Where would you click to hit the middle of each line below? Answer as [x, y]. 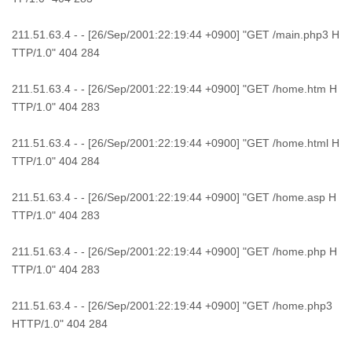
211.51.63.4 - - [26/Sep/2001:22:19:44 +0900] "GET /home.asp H [174, 197]
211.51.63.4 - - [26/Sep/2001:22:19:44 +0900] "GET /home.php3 [172, 306]
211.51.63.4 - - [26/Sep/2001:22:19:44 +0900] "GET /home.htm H [174, 89]
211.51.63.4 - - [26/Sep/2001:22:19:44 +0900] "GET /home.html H [176, 143]
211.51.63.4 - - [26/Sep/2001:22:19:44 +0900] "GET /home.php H [174, 251]
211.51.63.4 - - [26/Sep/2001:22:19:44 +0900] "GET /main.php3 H [176, 35]
